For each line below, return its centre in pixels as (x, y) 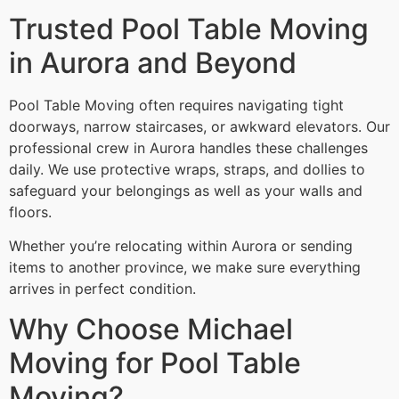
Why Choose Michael (151, 329)
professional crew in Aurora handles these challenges (188, 147)
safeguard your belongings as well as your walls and (186, 190)
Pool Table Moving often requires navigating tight (176, 105)
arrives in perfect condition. (102, 289)
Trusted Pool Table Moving (189, 28)
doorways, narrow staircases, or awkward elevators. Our (199, 126)
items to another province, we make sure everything (185, 268)
